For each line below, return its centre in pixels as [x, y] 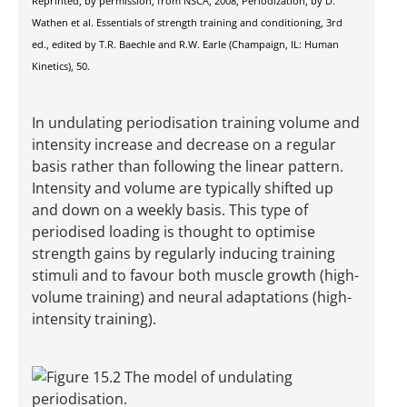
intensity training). [94, 319]
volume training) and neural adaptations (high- [192, 298]
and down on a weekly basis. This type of [170, 210]
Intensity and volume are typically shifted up [183, 189]
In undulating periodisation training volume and [196, 123]
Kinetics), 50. [61, 67]
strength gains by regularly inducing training [184, 254]
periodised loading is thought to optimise [174, 232]
